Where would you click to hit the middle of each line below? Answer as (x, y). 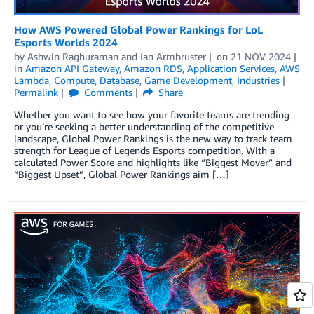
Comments (107, 93)
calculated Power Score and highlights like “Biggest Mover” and (153, 163)
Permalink (36, 93)
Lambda (32, 81)
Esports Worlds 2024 (66, 42)
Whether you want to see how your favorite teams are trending (152, 115)
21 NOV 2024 (260, 57)
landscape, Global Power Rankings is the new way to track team (153, 139)
